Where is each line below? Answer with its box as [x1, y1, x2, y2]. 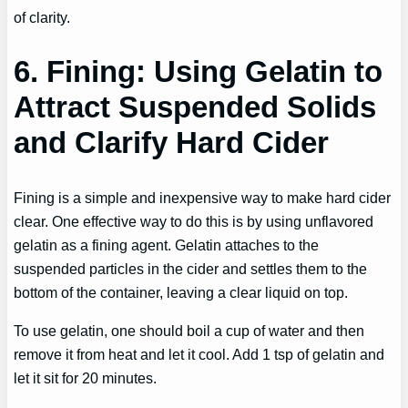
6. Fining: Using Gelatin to [14, 55, 383, 89]
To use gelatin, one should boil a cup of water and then [14, 321, 365, 339]
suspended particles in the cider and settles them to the [14, 260, 368, 277]
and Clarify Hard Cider [14, 126, 330, 160]
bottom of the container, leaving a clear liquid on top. [14, 283, 349, 301]
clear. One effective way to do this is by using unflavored [14, 212, 374, 229]
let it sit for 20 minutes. [14, 369, 158, 386]
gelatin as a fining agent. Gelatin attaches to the [14, 236, 320, 253]
